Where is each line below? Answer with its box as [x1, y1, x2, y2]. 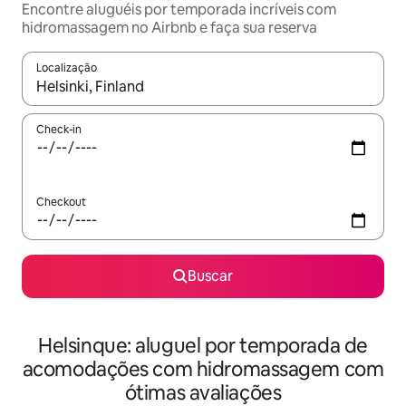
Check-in [36, 122, 82, 138]
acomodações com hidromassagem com [22, 356, 384, 383]
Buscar [188, 266, 233, 286]
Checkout [36, 195, 86, 210]
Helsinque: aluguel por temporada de [38, 333, 368, 360]
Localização [36, 61, 97, 76]
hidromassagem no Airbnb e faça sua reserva [22, 18, 317, 38]
